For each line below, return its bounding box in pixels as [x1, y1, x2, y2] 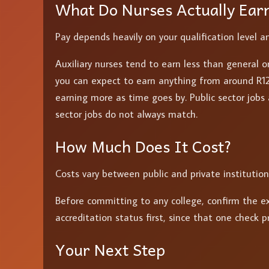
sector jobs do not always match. [55, 107, 198, 121]
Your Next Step [55, 236, 165, 262]
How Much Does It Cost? [55, 133, 232, 159]
